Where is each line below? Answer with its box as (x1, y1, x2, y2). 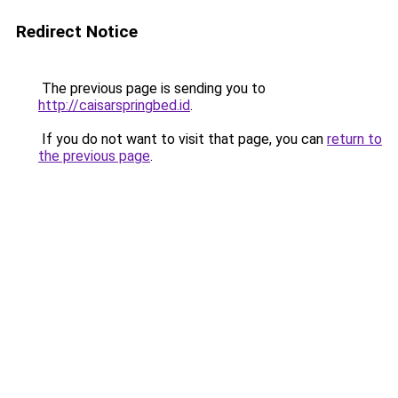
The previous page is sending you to (38, 80, 266, 97)
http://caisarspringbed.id (38, 97, 190, 114)
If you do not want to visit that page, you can (38, 131, 327, 147)
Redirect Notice (16, 21, 138, 42)
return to (327, 131, 382, 147)
